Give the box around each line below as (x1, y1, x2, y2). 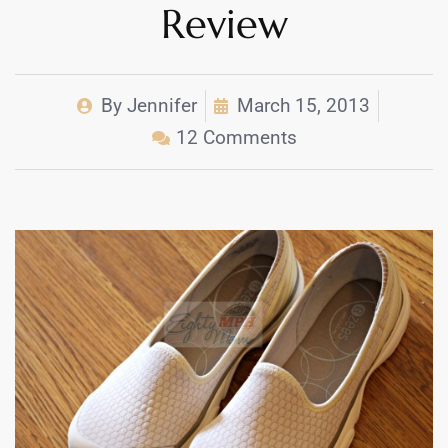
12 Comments (175, 126, 297, 150)
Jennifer (122, 94, 197, 118)
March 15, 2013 (237, 94, 370, 118)
